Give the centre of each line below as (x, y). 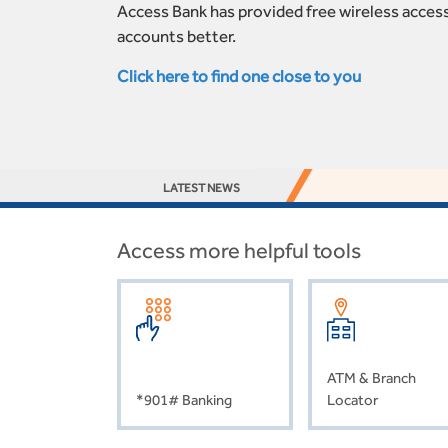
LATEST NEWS (201, 187)
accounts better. (176, 35)
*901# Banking (183, 399)
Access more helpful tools (239, 250)
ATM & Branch (371, 377)
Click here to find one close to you (239, 75)
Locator (352, 399)
